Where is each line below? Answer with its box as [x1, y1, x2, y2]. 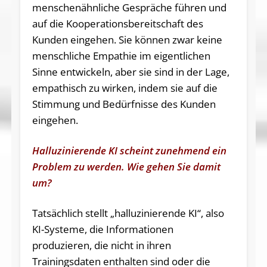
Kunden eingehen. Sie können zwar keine [32, 33, 222, 47]
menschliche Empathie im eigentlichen [32, 49, 210, 63]
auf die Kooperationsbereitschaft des [32, 17, 203, 31]
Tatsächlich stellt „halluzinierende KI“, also [32, 206, 224, 221]
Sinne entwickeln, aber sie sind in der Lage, [32, 65, 229, 79]
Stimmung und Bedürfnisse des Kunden [32, 97, 216, 111]
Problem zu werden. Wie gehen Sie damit [32, 160, 221, 174]
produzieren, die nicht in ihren [32, 238, 171, 253]
